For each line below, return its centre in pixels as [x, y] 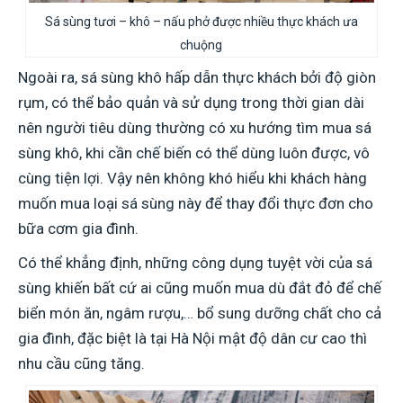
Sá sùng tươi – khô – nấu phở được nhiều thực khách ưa [201, 22]
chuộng [201, 45]
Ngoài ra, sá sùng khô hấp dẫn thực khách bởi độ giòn [197, 77]
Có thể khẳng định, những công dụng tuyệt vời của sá [195, 263]
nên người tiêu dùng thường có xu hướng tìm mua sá [195, 128]
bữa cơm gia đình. [80, 228]
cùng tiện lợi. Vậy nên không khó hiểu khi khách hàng [193, 178]
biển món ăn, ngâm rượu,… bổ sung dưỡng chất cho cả [200, 313]
